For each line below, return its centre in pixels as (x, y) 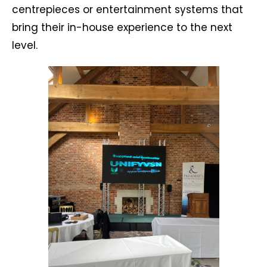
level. (25, 45)
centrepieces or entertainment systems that (128, 10)
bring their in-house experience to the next (122, 27)
